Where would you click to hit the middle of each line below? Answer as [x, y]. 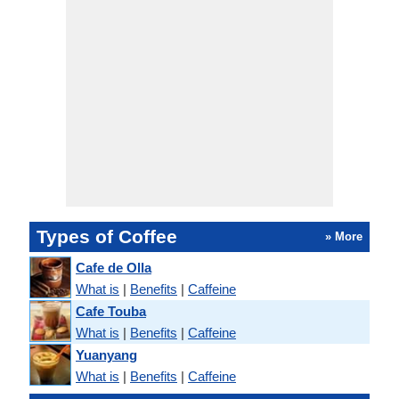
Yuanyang [106, 354]
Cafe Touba [111, 311]
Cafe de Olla [114, 267]
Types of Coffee [107, 236]
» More [344, 236]
